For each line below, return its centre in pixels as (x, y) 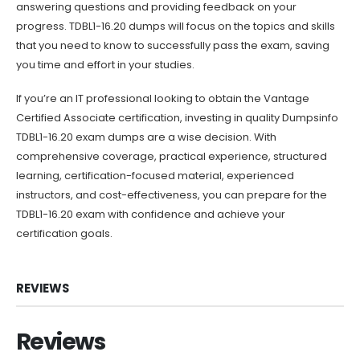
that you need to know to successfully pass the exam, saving (173, 45)
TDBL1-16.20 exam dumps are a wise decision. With (146, 137)
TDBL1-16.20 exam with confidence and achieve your (151, 215)
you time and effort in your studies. (105, 64)
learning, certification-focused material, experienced (155, 176)
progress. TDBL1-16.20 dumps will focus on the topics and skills (176, 26)
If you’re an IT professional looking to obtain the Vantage (163, 99)
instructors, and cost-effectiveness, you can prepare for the (172, 195)
